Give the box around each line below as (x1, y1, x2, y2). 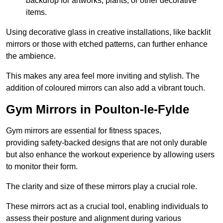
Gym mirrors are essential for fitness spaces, (6, 126, 161, 135)
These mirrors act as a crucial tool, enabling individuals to (6, 202, 208, 211)
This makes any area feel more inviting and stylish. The (6, 72, 200, 81)
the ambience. (6, 52, 56, 61)
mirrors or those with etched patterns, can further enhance (6, 40, 208, 49)
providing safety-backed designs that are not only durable (6, 138, 207, 147)
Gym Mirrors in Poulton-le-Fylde (6, 103, 189, 116)
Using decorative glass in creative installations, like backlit (6, 28, 211, 37)
